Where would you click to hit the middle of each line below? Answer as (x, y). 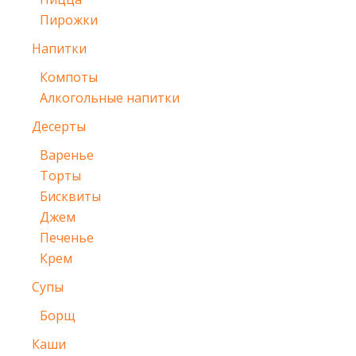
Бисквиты (70, 197)
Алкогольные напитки (110, 98)
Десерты (59, 127)
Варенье (67, 155)
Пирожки (69, 20)
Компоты (69, 77)
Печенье (67, 238)
